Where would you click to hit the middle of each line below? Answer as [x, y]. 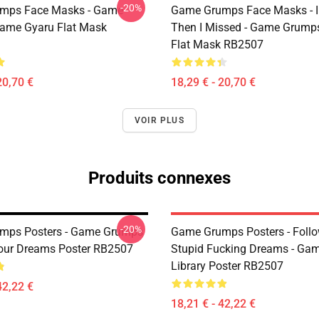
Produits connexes [159, 178]
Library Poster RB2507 [227, 266]
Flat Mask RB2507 [217, 45]
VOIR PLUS [159, 120]
